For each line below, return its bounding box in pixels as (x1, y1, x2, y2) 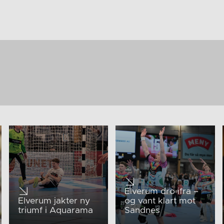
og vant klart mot (124, 196, 195, 206)
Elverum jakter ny (17, 196, 90, 206)
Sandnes (124, 206, 160, 215)
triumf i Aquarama (17, 206, 93, 215)
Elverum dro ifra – (124, 187, 198, 196)
